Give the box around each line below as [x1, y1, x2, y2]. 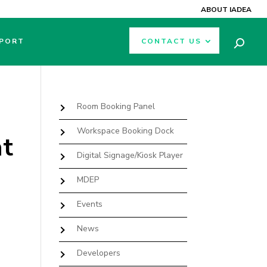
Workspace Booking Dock [76, 125, 174, 136]
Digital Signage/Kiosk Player [76, 150, 183, 161]
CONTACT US [141, 36, 201, 46]
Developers [76, 247, 120, 259]
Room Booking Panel [76, 101, 155, 112]
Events [76, 198, 103, 210]
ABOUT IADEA [201, 5, 252, 14]
